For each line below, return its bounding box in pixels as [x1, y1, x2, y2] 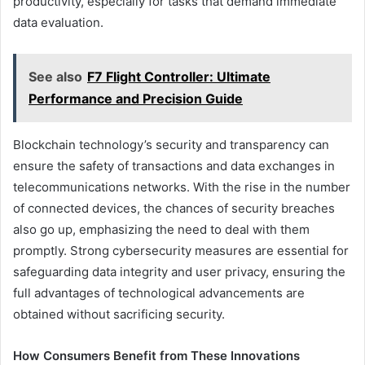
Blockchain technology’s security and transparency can [13, 136, 329, 152]
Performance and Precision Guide [29, 90, 243, 107]
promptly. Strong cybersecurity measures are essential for [13, 242, 349, 258]
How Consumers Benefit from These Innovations [13, 347, 300, 363]
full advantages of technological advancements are [13, 284, 305, 301]
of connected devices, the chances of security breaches [13, 200, 335, 216]
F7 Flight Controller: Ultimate [87, 68, 270, 85]
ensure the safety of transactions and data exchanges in [13, 157, 335, 174]
